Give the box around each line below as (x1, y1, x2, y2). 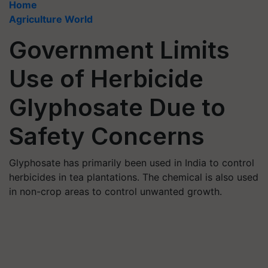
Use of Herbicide (9, 64, 203, 93)
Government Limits (9, 35, 230, 65)
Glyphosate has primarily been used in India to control (9, 157, 254, 169)
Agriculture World (9, 13, 93, 25)
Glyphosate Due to (9, 93, 226, 122)
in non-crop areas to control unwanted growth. (9, 185, 222, 197)
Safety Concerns (9, 121, 205, 151)
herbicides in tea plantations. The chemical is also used (9, 171, 258, 183)
